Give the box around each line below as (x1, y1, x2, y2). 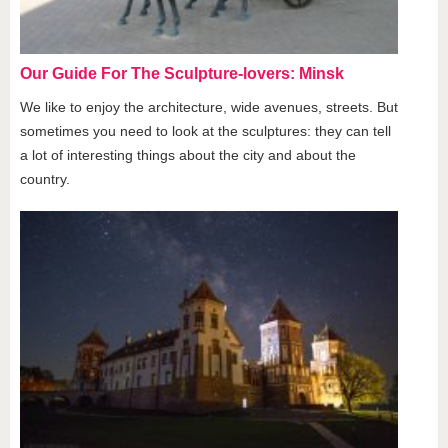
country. (20, 170, 70, 187)
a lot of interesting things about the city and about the (20, 146, 356, 163)
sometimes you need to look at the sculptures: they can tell (20, 122, 391, 139)
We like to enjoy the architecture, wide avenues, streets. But (20, 98, 398, 115)
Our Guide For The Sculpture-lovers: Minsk (20, 64, 344, 82)
